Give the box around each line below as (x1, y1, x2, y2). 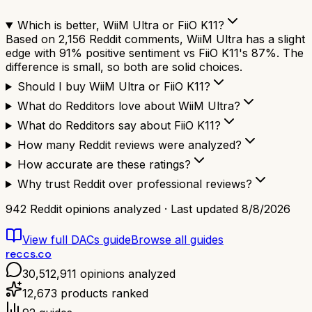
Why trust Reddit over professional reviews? (17, 177, 252, 192)
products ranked (57, 286, 148, 301)
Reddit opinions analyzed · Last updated (26, 202, 242, 217)
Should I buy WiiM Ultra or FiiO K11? (17, 79, 210, 94)
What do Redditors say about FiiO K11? (17, 118, 221, 133)
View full (22, 233, 71, 247)
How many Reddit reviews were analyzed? (17, 138, 242, 153)
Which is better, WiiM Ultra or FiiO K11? (17, 18, 224, 33)
